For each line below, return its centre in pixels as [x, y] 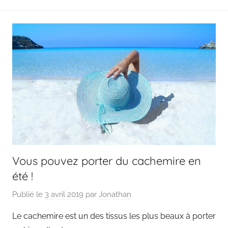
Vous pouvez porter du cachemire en [107, 161]
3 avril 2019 [64, 194]
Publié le [28, 194]
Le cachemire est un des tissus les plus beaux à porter [114, 216]
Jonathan [115, 194]
